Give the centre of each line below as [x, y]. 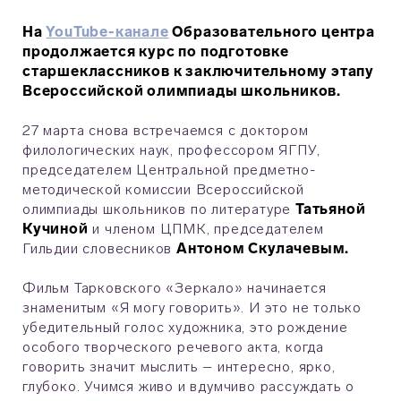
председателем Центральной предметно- [169, 170]
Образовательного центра [272, 32]
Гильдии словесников [100, 249]
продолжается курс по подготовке [156, 52]
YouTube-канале [107, 32]
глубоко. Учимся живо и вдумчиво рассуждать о [189, 387]
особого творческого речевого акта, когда [173, 347]
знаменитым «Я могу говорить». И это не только [192, 308]
